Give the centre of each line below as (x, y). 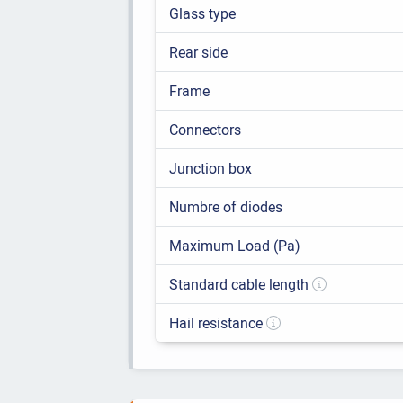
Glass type (202, 14)
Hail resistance (217, 323)
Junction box (210, 169)
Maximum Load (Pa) (234, 246)
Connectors (205, 130)
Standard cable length (240, 285)
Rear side (198, 53)
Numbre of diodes (225, 207)
